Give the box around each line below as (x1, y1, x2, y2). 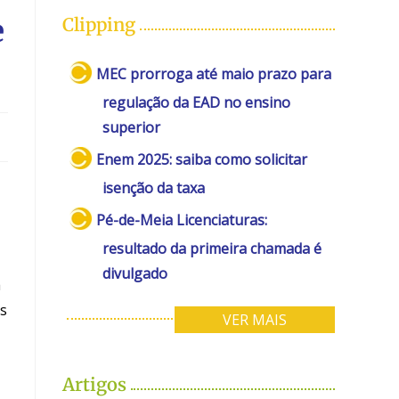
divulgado (102, 263, 167, 283)
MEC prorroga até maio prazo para (96, 63, 332, 84)
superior (102, 117, 160, 137)
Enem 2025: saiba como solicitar (96, 149, 308, 169)
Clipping (62, 12, 135, 36)
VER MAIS (223, 309, 287, 330)
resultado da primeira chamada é (102, 238, 322, 258)
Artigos (62, 372, 126, 395)
